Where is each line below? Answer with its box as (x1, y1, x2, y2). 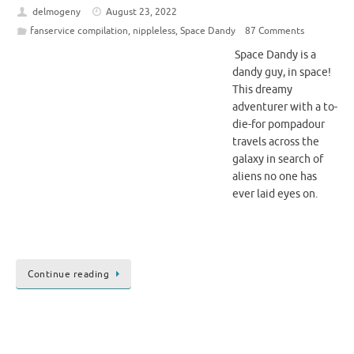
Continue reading (28, 268, 109, 281)
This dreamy (232, 83, 292, 97)
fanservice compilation (29, 24, 128, 38)
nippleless (132, 24, 175, 38)
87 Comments (244, 24, 304, 38)
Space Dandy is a (232, 48, 316, 62)
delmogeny (32, 6, 81, 19)
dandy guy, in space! (232, 66, 331, 80)
